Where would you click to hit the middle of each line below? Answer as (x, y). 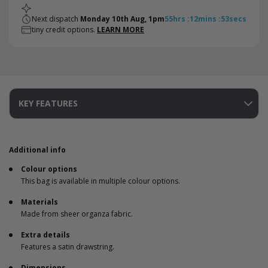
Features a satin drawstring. (68, 247)
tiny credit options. (64, 30)
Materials (39, 202)
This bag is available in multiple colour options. (100, 181)
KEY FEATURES (48, 103)
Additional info (37, 150)
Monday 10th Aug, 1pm (122, 19)
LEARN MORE (121, 30)
